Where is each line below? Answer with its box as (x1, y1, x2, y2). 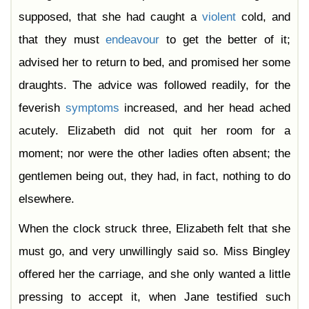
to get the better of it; (159, 33, 291, 47)
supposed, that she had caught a (19, 10, 202, 24)
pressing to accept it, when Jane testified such (19, 290, 290, 304)
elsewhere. (19, 192, 74, 206)
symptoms (65, 101, 119, 115)
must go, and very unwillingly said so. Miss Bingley (19, 245, 290, 259)
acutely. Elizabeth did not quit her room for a (19, 124, 290, 138)
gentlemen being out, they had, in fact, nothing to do (19, 170, 290, 183)
